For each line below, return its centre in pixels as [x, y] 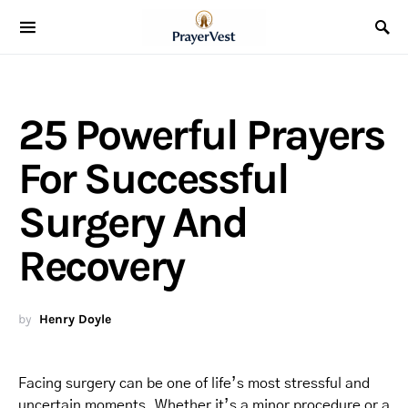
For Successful [153, 178]
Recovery [101, 266]
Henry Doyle [75, 319]
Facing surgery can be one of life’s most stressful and [194, 383]
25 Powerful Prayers [201, 135]
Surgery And [133, 222]
